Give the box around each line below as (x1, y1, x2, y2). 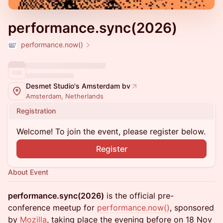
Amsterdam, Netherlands (26, 92, 104, 100)
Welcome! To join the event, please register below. (16, 126, 206, 136)
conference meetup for (8, 203, 97, 213)
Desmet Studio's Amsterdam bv (26, 82, 130, 90)
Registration (16, 107, 56, 115)
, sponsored (170, 203, 214, 213)
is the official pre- (104, 191, 174, 201)
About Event (8, 168, 48, 176)
